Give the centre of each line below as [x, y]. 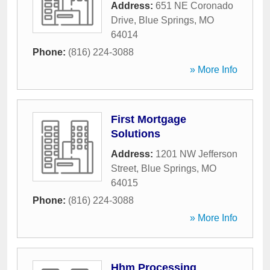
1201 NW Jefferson [196, 154]
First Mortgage [149, 119]
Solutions [136, 134]
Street [124, 168]
